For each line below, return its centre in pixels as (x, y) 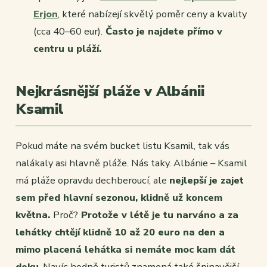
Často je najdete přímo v (162, 32)
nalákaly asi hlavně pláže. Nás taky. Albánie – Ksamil (131, 163)
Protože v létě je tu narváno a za (158, 215)
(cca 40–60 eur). (68, 32)
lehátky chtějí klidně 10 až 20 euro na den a (120, 232)
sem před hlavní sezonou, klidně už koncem (119, 198)
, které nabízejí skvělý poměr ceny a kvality (152, 14)
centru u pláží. (69, 49)
